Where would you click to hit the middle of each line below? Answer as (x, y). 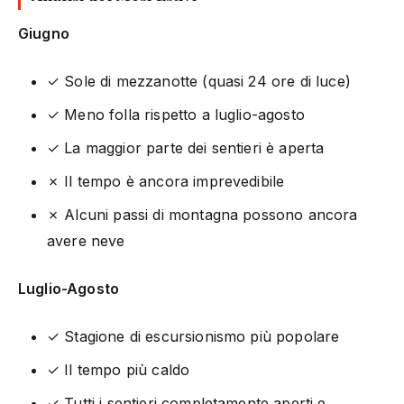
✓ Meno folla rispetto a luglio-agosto (176, 114)
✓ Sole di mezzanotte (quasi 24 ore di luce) (199, 81)
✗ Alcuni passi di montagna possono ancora (202, 214)
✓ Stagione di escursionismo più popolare (193, 336)
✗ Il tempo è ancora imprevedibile (166, 181)
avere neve (86, 240)
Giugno (44, 33)
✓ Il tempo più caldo (119, 369)
